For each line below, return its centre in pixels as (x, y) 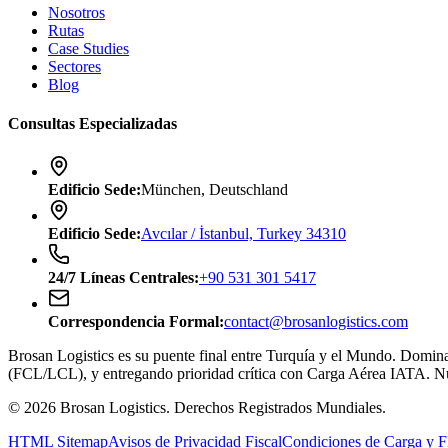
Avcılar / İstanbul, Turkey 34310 (243, 233)
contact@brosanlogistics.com (316, 321)
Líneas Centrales (137, 277)
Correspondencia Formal (133, 321)
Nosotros (76, 13)
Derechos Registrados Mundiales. (280, 407)
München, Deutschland (214, 189)
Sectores (74, 67)
